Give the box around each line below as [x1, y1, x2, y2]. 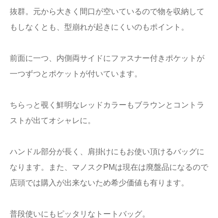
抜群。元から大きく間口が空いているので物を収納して [10, 7, 204, 16]
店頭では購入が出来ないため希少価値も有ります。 [10, 179, 189, 187]
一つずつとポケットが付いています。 [10, 70, 142, 78]
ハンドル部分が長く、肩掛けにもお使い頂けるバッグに [10, 147, 204, 156]
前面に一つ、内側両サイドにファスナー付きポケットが [10, 54, 204, 62]
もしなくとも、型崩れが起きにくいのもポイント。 [10, 23, 189, 31]
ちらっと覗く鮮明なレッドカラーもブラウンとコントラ [10, 101, 204, 109]
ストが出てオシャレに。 [10, 116, 95, 125]
